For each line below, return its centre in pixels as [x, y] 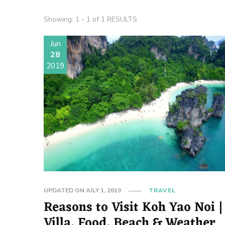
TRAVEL [162, 191]
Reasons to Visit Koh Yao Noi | [133, 208]
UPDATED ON [65, 191]
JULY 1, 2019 [104, 191]
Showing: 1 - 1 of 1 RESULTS [90, 20]
